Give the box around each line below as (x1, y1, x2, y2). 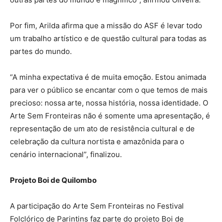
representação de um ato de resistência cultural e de (10, 124, 195, 134)
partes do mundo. (10, 47, 72, 56)
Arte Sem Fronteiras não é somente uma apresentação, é (10, 111, 210, 121)
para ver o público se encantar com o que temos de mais (10, 85, 208, 95)
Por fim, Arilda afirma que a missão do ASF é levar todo (10, 21, 202, 31)
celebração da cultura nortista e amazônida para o (10, 137, 184, 147)
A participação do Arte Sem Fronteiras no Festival (10, 201, 184, 211)
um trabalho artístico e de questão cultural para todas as (10, 34, 207, 44)
